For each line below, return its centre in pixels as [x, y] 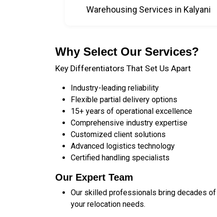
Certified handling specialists [120, 158]
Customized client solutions [118, 134]
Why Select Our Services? [127, 52]
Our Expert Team [94, 177]
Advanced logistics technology [123, 146]
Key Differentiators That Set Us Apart [123, 68]
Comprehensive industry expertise [129, 123]
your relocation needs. [108, 204]
